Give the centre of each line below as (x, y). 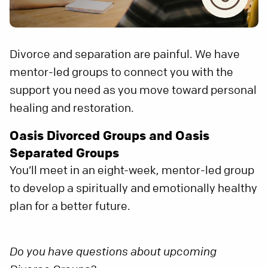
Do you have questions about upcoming (113, 252)
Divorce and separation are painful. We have (125, 54)
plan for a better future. (70, 206)
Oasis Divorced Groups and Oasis (109, 135)
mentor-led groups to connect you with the (121, 72)
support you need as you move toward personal (133, 90)
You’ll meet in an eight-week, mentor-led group (132, 170)
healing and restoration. (72, 108)
